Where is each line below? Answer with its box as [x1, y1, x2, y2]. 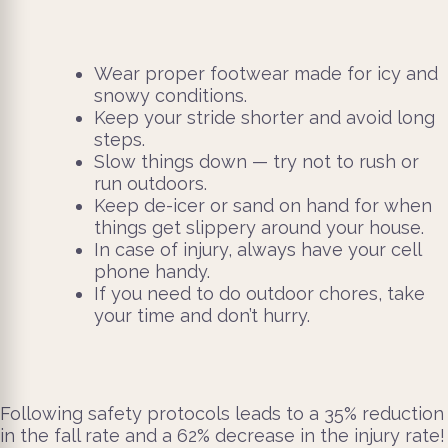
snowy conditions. [94, 84, 247, 106]
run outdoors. [94, 172, 207, 194]
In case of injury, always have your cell [94, 238, 421, 260]
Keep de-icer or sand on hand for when [94, 194, 432, 216]
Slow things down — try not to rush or [94, 150, 419, 172]
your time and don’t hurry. [94, 304, 310, 326]
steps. [94, 128, 145, 150]
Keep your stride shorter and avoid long [94, 106, 435, 128]
